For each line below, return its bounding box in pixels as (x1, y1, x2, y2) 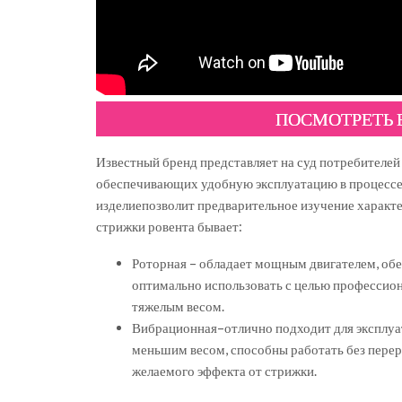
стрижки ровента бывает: (96, 218, 242, 234)
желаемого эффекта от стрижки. (132, 363, 317, 379)
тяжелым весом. (132, 298, 224, 314)
